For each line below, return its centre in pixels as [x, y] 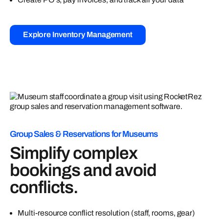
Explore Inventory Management [78, 35]
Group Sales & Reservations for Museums [84, 134]
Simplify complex [74, 153]
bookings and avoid [83, 170]
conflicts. [44, 187]
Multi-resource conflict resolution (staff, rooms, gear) [107, 213]
